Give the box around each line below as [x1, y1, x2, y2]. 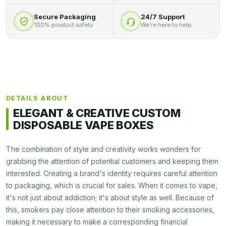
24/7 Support [141, 13, 185, 21]
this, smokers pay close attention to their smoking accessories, [6, 205, 214, 214]
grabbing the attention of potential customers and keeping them [6, 157, 218, 166]
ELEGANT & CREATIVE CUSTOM [13, 106, 181, 120]
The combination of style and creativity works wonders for [6, 145, 201, 154]
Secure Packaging [34, 13, 96, 21]
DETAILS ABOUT [6, 94, 69, 102]
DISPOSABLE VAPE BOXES [13, 119, 154, 132]
